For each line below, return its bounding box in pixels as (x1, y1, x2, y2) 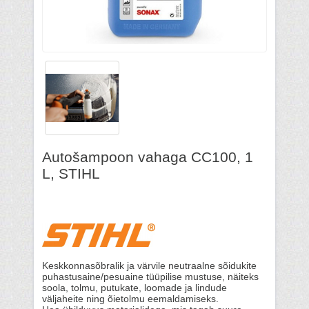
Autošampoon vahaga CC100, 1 (42, 149, 253, 165)
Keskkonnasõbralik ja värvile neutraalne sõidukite (42, 261, 257, 271)
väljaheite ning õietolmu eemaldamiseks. (42, 294, 219, 304)
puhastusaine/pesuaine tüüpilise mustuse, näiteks (42, 272, 259, 282)
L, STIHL (42, 166, 100, 181)
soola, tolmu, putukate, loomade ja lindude (42, 283, 227, 293)
